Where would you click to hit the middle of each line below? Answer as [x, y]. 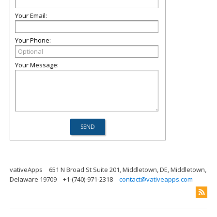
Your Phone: [33, 40]
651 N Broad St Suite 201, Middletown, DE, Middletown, [128, 170]
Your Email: [31, 15]
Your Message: [37, 65]
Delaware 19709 [33, 179]
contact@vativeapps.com [156, 179]
